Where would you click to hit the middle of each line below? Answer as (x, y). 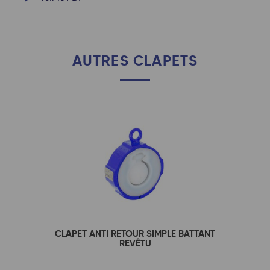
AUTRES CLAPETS (135, 61)
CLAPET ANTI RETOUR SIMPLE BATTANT (135, 234)
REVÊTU (135, 243)
